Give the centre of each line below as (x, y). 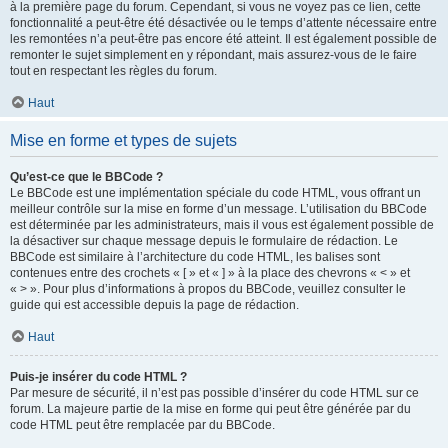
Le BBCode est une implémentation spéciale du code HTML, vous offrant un (215, 193)
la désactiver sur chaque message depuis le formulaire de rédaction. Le (204, 241)
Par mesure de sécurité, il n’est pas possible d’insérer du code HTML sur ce (214, 393)
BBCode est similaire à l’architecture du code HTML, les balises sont (195, 257)
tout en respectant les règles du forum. (113, 71)
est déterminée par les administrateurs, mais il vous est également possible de (222, 225)
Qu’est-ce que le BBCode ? (86, 177)
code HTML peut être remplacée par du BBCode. (142, 425)
